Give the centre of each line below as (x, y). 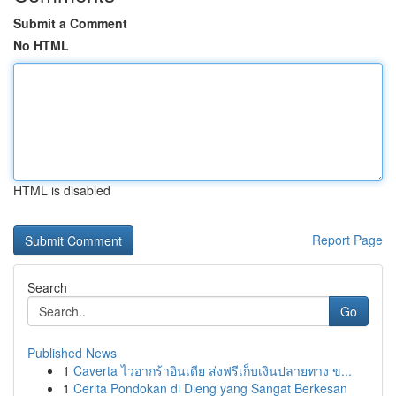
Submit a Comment (70, 23)
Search (47, 287)
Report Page (347, 240)
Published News (72, 353)
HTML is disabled (62, 190)
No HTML (41, 45)
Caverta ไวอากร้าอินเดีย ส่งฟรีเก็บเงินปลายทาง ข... (213, 370)
